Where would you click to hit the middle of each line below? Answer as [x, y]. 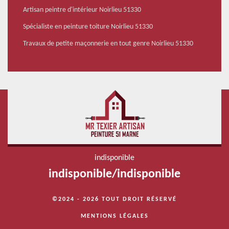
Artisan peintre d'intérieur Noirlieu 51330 [82, 10]
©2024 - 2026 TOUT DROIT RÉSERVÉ [114, 200]
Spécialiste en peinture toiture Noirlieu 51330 [88, 27]
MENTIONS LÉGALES [114, 216]
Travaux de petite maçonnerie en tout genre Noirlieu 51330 [108, 44]
